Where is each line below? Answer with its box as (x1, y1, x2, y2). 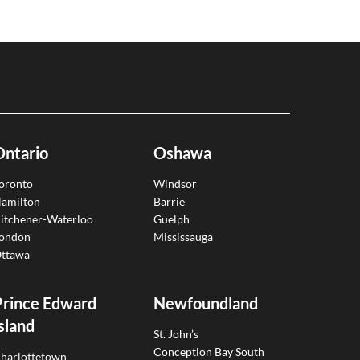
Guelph (153, 211, 190, 226)
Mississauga (153, 229, 213, 243)
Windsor (153, 176, 197, 190)
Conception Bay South (153, 344, 264, 358)
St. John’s (153, 326, 198, 341)
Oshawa (153, 143, 211, 163)
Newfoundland (153, 292, 258, 313)
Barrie (153, 194, 185, 208)
